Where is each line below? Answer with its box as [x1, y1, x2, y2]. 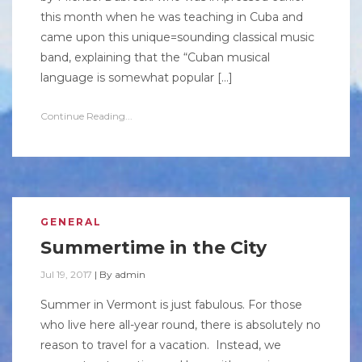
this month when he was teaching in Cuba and [40, 10, 303, 24]
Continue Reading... [40, 110, 133, 122]
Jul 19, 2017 [40, 268, 92, 280]
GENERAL [40, 216, 102, 228]
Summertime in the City [40, 237, 267, 259]
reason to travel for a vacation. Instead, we [40, 338, 281, 352]
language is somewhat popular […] [40, 70, 233, 85]
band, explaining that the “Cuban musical [40, 50, 270, 65]
